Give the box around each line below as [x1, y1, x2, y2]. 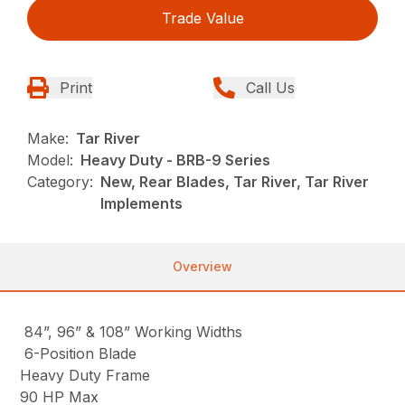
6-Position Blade [20, 344, 137, 363]
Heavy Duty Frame [20, 366, 151, 385]
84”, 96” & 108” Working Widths [20, 323, 243, 342]
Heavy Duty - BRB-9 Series [80, 151, 271, 170]
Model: [27, 151, 74, 170]
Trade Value [161, 9, 244, 28]
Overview [173, 259, 232, 275]
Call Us [246, 79, 295, 98]
